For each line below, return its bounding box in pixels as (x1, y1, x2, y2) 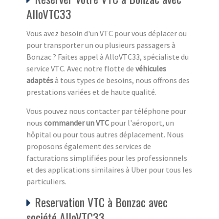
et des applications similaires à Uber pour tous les (26, 164, 192, 175)
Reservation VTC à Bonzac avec (35, 193, 168, 211)
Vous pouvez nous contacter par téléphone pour (26, 106, 186, 116)
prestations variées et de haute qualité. (26, 87, 156, 97)
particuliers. (26, 176, 66, 186)
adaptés (26, 75, 53, 85)
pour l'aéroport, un (109, 117, 174, 128)
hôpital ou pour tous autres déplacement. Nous (26, 129, 184, 139)
